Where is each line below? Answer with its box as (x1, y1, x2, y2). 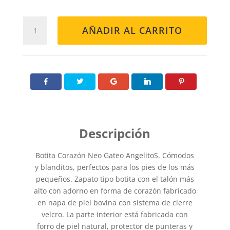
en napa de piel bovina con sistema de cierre (37, 197, 193, 207)
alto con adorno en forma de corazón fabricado (33, 185, 196, 196)
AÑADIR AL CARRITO (82, 24, 183, 37)
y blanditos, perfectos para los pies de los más (35, 162, 195, 172)
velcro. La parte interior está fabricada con (42, 209, 188, 219)
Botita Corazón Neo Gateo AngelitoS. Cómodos (35, 150, 195, 160)
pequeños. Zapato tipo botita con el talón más (35, 174, 194, 184)
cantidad (22, 52, 53, 62)
